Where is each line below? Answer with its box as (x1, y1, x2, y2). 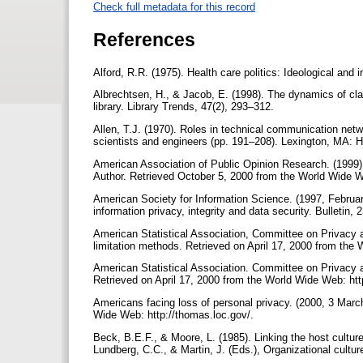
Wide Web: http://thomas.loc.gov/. (93, 309, 257, 322)
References (93, 28, 195, 50)
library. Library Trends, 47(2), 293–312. (93, 100, 277, 113)
